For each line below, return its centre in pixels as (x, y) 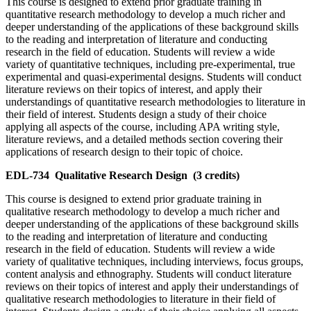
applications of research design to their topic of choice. (124, 152)
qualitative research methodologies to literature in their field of (141, 299)
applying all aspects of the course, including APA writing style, (143, 127)
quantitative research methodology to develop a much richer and (145, 15)
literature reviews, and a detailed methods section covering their (144, 140)
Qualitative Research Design (121, 176)
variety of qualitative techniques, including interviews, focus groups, (154, 262)
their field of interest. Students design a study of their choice (136, 115)
